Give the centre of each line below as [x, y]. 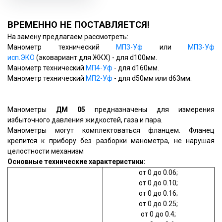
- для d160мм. [136, 68]
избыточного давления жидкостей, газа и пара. [85, 120]
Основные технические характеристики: [77, 162]
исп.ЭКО [21, 57]
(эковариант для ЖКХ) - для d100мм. [96, 57]
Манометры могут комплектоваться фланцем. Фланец [111, 130]
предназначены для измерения [155, 110]
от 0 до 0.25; [158, 204]
